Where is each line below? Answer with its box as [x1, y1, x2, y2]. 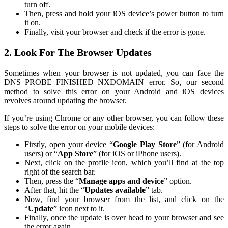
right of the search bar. [24, 167, 96, 177]
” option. [164, 177, 192, 186]
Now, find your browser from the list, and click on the [24, 195, 224, 204]
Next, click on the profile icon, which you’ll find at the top [24, 158, 224, 167]
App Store [58, 149, 93, 158]
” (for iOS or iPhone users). [93, 149, 181, 158]
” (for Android [176, 140, 224, 149]
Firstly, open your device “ [24, 140, 113, 149]
